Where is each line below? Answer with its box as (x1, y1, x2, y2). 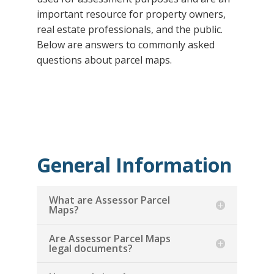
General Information (36, 152, 232, 178)
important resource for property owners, (36, 7, 226, 21)
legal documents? (48, 242, 133, 255)
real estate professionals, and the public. (36, 23, 223, 36)
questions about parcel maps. (36, 53, 172, 67)
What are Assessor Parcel (48, 193, 170, 207)
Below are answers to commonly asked (36, 38, 215, 51)
